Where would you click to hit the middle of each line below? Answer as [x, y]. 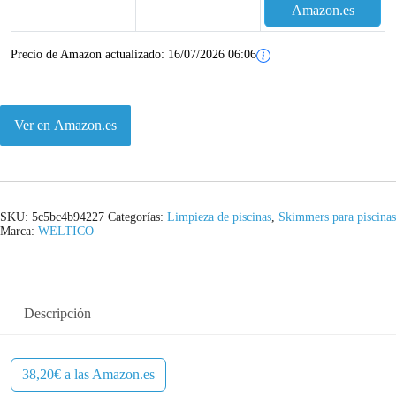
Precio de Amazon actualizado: [89, 54]
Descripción [57, 314]
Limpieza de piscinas [219, 217]
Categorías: [137, 217]
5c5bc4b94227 [68, 217]
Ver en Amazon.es [65, 125]
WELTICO [66, 232]
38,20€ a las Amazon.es [88, 375]
